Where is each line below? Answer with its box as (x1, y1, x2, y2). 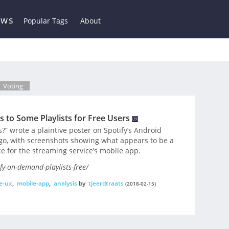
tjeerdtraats (88, 178, 124, 188)
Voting (3, 81, 23, 90)
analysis (53, 178, 77, 188)
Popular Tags (24, 16, 68, 26)
